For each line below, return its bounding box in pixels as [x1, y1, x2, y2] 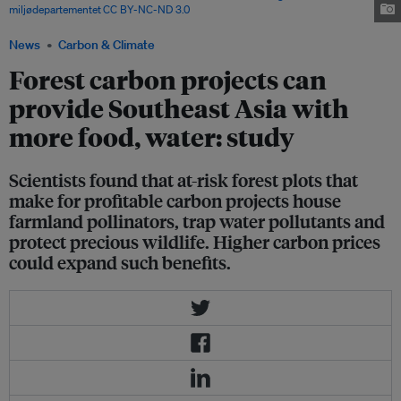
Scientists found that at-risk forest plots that [9, 167, 358, 192]
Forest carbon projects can [9, 63, 327, 97]
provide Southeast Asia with [9, 91, 349, 125]
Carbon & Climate [58, 37, 155, 54]
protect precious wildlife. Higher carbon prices [9, 229, 380, 254]
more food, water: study [9, 120, 294, 154]
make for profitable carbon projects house [9, 188, 341, 213]
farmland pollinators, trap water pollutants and [9, 209, 385, 234]
